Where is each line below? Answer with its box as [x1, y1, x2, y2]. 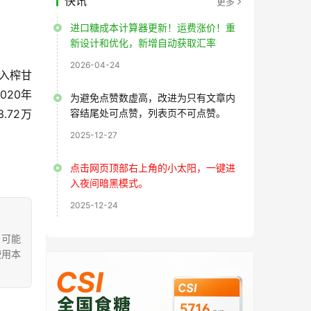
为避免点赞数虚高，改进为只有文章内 [70, 92, 235, 103]
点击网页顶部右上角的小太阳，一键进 [70, 162, 235, 174]
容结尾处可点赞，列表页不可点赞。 [70, 107, 226, 119]
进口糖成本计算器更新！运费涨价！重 [70, 22, 235, 33]
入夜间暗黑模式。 [70, 177, 148, 189]
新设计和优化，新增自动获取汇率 [70, 37, 216, 49]
